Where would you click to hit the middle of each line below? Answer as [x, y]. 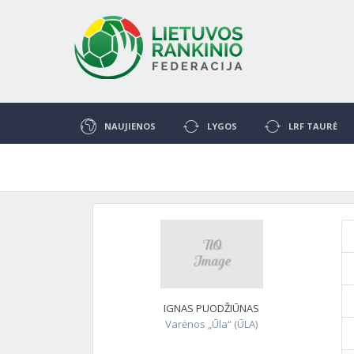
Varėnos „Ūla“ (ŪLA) [212, 324]
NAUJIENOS [130, 126]
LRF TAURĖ [313, 126]
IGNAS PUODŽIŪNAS [212, 308]
